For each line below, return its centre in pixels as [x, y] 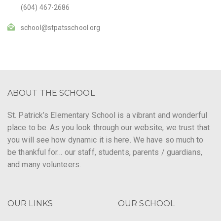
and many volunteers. [44, 164]
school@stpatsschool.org [61, 27]
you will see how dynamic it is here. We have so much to [106, 140]
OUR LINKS [30, 203]
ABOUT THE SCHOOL [51, 93]
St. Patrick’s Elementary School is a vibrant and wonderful [107, 115]
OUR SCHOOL [146, 203]
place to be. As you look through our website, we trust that [109, 127]
